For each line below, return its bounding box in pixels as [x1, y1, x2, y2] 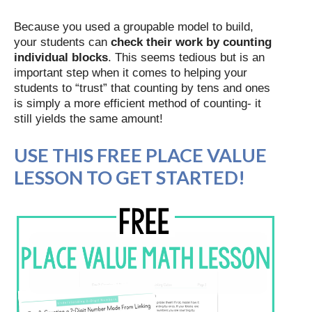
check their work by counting [111, 35, 272, 49]
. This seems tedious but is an [108, 50, 265, 64]
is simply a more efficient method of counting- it [14, 96, 261, 110]
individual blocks [14, 50, 108, 64]
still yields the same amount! [14, 111, 163, 125]
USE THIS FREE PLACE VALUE [14, 143, 267, 167]
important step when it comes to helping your [14, 65, 247, 79]
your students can [14, 35, 111, 49]
